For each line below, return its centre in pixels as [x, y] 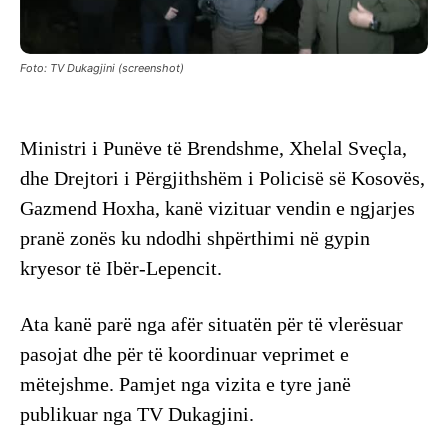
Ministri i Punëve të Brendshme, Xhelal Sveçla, [213, 147]
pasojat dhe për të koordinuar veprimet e [184, 353]
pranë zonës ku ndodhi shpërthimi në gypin [195, 237]
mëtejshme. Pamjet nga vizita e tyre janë [185, 383]
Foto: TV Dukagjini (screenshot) [102, 67]
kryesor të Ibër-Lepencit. [121, 267]
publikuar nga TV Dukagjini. [137, 413]
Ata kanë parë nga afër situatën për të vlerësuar [211, 323]
